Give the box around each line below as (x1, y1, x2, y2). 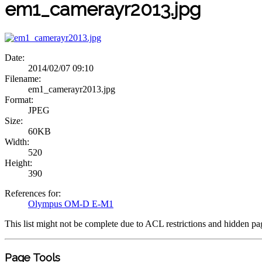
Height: (5, 157, 32, 168)
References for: (5, 188, 61, 198)
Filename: (5, 73, 41, 84)
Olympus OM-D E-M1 (28, 198, 113, 209)
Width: (5, 136, 29, 147)
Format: (5, 94, 33, 105)
